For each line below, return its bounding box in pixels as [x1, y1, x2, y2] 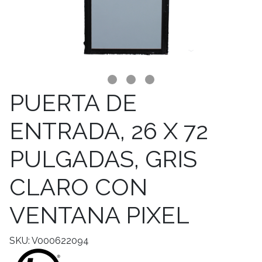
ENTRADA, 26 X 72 [9, 117, 208, 144]
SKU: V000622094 [9, 235, 89, 246]
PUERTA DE [9, 89, 137, 116]
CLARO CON [9, 173, 147, 201]
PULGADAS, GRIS [9, 145, 197, 173]
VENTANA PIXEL [9, 201, 189, 229]
